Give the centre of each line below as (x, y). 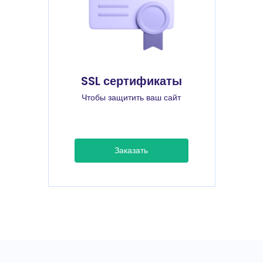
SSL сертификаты (131, 81)
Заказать (131, 150)
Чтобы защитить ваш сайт (131, 97)
